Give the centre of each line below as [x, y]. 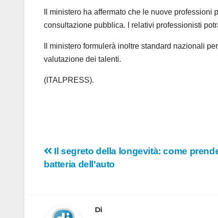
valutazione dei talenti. [82, 59]
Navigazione [89, 155]
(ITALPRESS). [69, 80]
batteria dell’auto [80, 164]
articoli [68, 175]
